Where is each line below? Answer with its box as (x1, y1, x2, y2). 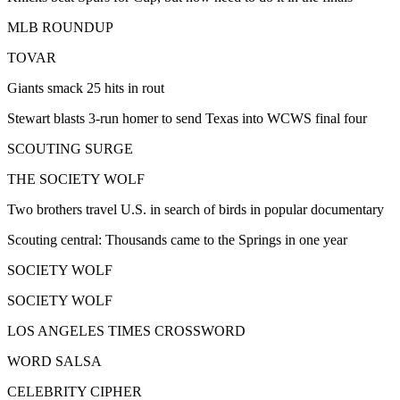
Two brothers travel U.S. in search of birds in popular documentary (7, 202, 384, 218)
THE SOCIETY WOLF (7, 171, 145, 187)
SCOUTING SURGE (7, 141, 133, 157)
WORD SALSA (7, 354, 102, 370)
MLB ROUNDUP (7, 20, 113, 36)
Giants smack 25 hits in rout (7, 80, 164, 96)
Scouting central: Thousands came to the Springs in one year (7, 232, 347, 248)
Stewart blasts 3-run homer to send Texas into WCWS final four (7, 111, 367, 127)
